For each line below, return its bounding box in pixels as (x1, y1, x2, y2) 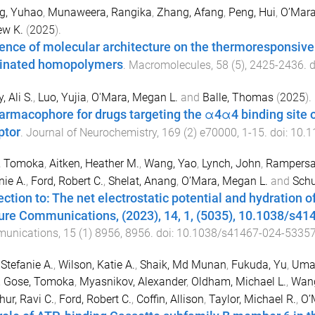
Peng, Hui (228, 5, 276, 19)
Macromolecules (128, 58, 211, 72)
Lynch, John (201, 157, 261, 171)
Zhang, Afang (156, 5, 224, 19)
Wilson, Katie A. (58, 258, 135, 272)
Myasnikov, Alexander (79, 275, 186, 289)
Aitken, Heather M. (49, 157, 139, 171)
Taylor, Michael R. (208, 292, 296, 307)
